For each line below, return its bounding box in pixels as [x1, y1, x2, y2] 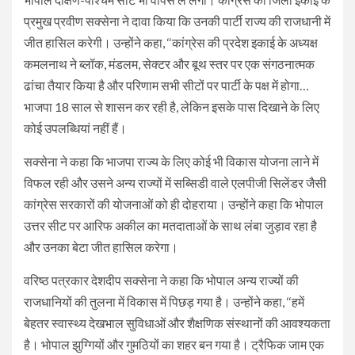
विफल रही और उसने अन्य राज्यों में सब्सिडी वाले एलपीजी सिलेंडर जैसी [24, 174, 326, 190]
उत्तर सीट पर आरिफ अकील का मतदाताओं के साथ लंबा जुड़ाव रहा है [24, 217, 317, 233]
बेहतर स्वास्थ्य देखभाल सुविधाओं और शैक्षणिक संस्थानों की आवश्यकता [24, 315, 330, 330]
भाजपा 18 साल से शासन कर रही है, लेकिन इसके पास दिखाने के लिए [24, 98, 319, 114]
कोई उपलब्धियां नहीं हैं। [24, 120, 127, 136]
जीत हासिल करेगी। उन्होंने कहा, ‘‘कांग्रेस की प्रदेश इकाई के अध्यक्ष [24, 34, 318, 50]
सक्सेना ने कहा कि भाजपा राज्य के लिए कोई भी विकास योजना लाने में [24, 153, 319, 169]
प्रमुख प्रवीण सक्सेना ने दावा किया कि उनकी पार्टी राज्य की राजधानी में [24, 13, 330, 29]
